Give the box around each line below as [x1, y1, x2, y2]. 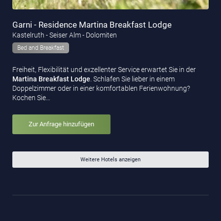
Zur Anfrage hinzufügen [29, 120, 94, 128]
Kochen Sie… [12, 94, 50, 102]
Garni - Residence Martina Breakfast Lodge [12, 20, 172, 30]
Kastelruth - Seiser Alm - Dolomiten [12, 31, 117, 39]
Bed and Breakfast [17, 44, 64, 52]
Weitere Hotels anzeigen [80, 156, 141, 163]
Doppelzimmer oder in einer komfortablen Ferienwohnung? [12, 84, 190, 93]
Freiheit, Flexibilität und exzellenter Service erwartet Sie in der [12, 66, 196, 74]
